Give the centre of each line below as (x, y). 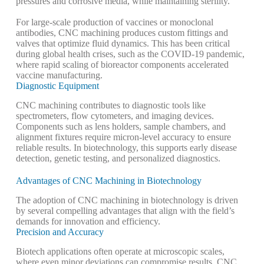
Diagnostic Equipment (57, 86)
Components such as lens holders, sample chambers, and (121, 127)
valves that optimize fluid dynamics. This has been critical (123, 44)
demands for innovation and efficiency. (88, 222)
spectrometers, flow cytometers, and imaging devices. (115, 116)
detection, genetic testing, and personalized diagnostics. (118, 159)
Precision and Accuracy (60, 232)
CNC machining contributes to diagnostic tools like (110, 105)
